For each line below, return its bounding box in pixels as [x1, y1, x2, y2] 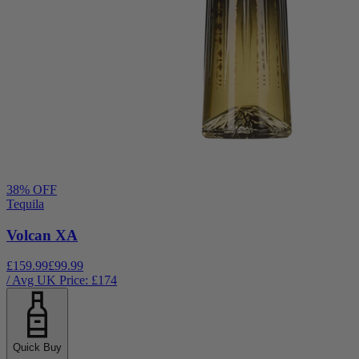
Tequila [6, 197, 44, 211]
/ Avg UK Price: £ [6, 273, 98, 288]
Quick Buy [13, 341, 62, 354]
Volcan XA [6, 226, 78, 244]
